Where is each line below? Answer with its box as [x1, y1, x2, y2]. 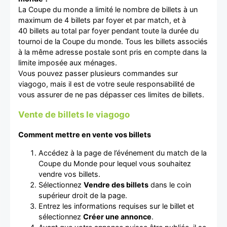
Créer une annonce [83, 212, 152, 221]
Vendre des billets [84, 180, 148, 189]
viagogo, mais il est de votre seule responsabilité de [18, 79, 195, 88]
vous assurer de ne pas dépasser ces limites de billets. [18, 90, 206, 99]
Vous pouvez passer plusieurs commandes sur [18, 68, 178, 78]
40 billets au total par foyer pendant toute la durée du [18, 26, 199, 35]
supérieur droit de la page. [39, 191, 127, 200]
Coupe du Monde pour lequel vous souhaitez [39, 159, 191, 168]
